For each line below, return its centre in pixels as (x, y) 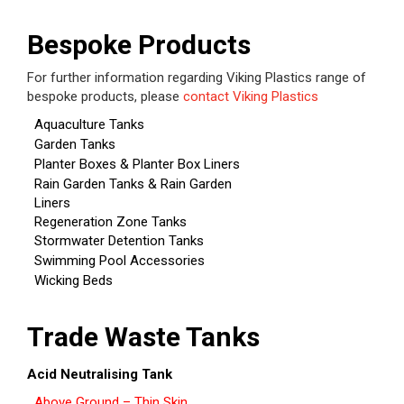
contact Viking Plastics (251, 97)
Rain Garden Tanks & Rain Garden (133, 184)
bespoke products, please (105, 97)
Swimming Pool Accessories (119, 261)
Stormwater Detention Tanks (119, 241)
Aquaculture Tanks (89, 125)
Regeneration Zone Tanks (110, 222)
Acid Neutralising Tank (100, 375)
